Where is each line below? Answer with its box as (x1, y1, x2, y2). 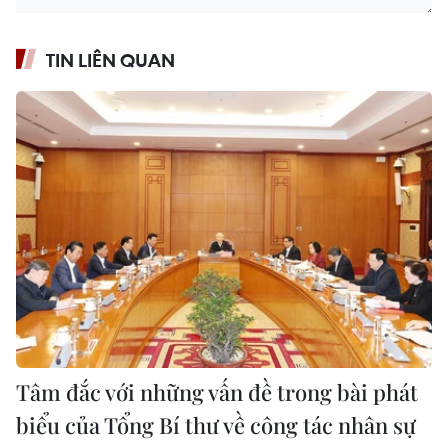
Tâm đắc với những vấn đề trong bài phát (16, 377, 418, 408)
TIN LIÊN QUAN (46, 48, 175, 73)
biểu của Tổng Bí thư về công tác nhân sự (16, 410, 416, 441)
